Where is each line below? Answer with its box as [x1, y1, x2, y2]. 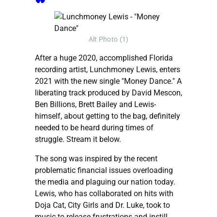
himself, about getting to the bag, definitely [35, 111, 180, 121]
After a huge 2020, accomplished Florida [35, 53, 173, 62]
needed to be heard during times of [35, 123, 154, 132]
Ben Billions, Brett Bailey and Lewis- [35, 99, 156, 109]
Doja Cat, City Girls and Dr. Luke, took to [35, 200, 170, 210]
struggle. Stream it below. [35, 134, 121, 144]
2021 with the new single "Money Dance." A [35, 76, 182, 86]
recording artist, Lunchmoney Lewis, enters [35, 64, 180, 74]
